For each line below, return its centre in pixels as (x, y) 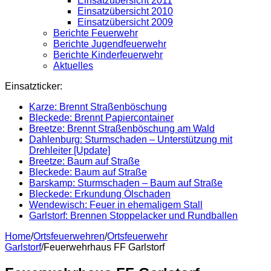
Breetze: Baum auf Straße (84, 161)
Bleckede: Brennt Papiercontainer (101, 117)
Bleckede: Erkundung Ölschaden (100, 194)
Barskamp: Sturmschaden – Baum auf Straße (126, 183)
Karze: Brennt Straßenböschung (98, 106)
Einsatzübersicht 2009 (125, 22)
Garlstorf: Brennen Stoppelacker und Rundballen (133, 215)
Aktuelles (73, 65)
